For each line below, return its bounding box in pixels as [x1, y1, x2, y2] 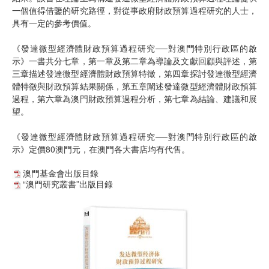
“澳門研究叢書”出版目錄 [23, 178, 113, 190]
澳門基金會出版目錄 [23, 166, 98, 179]
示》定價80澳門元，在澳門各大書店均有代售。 [12, 142, 190, 155]
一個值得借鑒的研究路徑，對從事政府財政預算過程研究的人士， [12, 4, 257, 16]
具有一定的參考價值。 [12, 16, 96, 29]
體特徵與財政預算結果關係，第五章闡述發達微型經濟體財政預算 [12, 79, 257, 92]
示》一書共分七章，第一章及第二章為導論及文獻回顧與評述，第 [12, 54, 257, 67]
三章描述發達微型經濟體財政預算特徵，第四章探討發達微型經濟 [12, 67, 257, 79]
